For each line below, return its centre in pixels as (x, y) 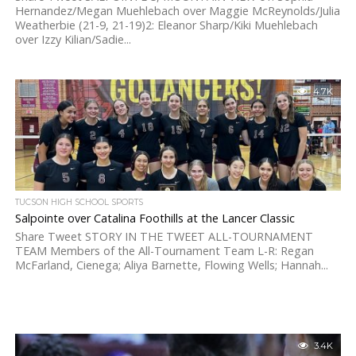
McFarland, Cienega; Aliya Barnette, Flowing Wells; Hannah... (171, 265)
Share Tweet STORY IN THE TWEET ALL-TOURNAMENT (164, 236)
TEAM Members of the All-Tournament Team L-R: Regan (164, 251)
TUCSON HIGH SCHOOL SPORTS (79, 202)
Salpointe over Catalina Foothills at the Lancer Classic (155, 218)
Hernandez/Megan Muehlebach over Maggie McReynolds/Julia (177, 11)
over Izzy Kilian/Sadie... (73, 39)
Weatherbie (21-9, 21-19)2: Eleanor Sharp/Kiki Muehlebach (166, 25)
